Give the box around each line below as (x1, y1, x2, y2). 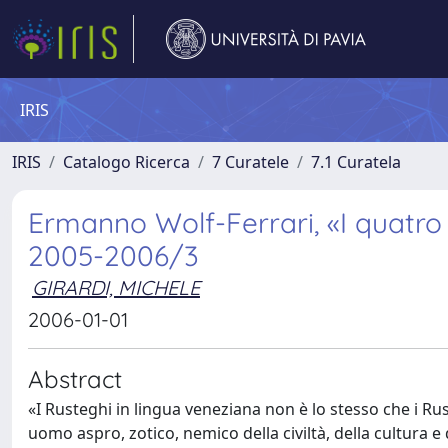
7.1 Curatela (311, 151, 401, 173)
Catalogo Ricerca (63, 151, 190, 173)
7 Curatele (212, 151, 289, 173)
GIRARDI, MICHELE (32, 275, 200, 300)
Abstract (28, 364, 122, 394)
